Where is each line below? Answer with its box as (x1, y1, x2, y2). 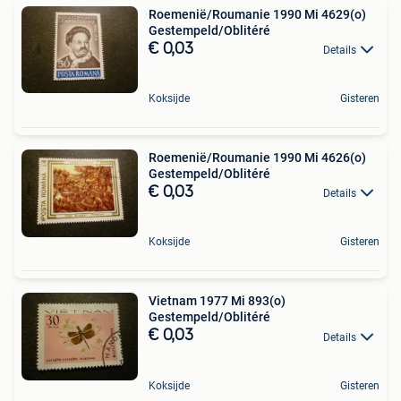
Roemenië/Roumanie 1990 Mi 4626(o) (149, 149, 366, 165)
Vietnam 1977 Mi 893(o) (149, 294, 286, 309)
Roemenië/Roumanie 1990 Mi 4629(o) (149, 6, 366, 21)
